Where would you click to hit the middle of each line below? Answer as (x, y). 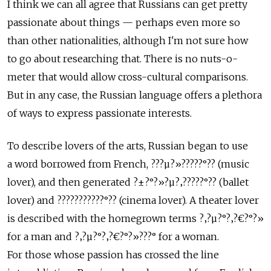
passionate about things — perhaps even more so (124, 22)
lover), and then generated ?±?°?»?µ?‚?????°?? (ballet (128, 182)
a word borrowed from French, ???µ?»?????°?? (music (128, 164)
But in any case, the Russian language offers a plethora (135, 95)
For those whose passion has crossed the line (113, 255)
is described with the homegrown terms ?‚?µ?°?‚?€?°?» (135, 218)
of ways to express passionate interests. (100, 113)
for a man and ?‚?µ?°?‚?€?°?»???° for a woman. (113, 237)
